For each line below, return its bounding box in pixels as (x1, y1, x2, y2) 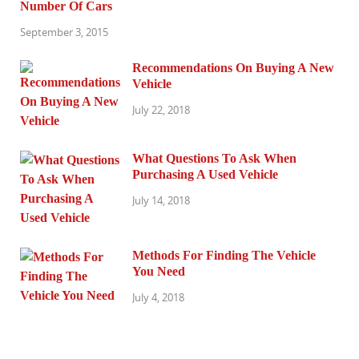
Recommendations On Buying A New (132, 60, 334, 75)
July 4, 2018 (132, 289, 184, 305)
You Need (132, 264, 185, 278)
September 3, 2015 (20, 24, 108, 39)
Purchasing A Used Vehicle (132, 167, 278, 181)
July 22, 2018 (132, 102, 190, 117)
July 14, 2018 (132, 192, 190, 208)
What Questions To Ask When (132, 151, 296, 165)
